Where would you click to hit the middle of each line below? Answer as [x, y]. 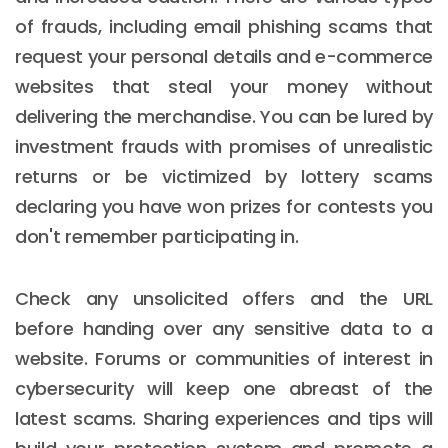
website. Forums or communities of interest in [224, 358]
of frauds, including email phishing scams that [224, 26]
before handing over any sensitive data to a [224, 328]
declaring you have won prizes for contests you [224, 206]
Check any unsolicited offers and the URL [224, 298]
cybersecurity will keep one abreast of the [224, 388]
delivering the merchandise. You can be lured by [224, 116]
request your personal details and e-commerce [224, 56]
